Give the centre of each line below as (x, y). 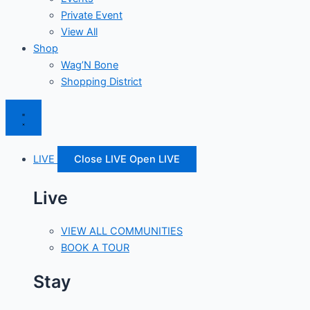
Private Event (92, 15)
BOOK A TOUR (95, 248)
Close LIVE (100, 159)
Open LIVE (155, 159)
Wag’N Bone (90, 65)
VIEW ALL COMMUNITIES (122, 231)
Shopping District (101, 81)
